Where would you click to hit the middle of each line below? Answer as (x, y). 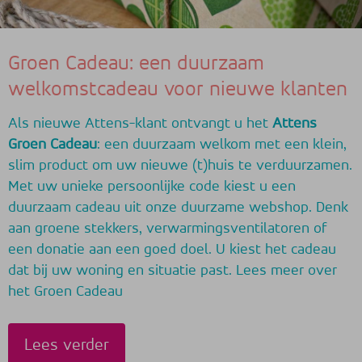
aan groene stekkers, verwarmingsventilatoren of (168, 229)
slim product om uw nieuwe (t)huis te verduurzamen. (180, 166)
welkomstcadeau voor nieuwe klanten (178, 90)
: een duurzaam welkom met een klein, (222, 145)
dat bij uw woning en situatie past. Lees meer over (173, 271)
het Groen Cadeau (65, 292)
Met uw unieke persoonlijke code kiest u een (152, 187)
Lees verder (67, 346)
